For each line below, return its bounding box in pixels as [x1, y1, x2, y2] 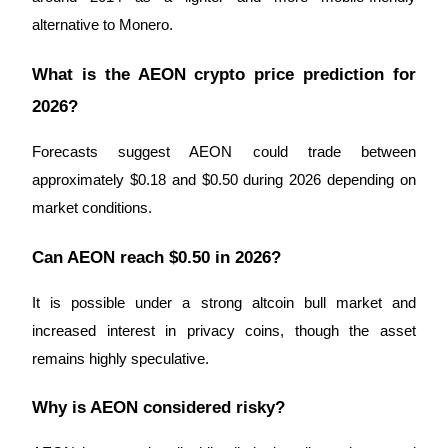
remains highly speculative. [32, 350, 209, 367]
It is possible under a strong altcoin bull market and [32, 294, 416, 311]
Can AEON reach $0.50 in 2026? [32, 246, 281, 267]
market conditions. [32, 200, 152, 217]
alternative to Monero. [32, 17, 173, 34]
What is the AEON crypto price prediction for [32, 64, 416, 85]
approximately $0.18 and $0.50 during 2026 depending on [32, 172, 416, 189]
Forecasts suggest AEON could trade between [32, 144, 416, 161]
